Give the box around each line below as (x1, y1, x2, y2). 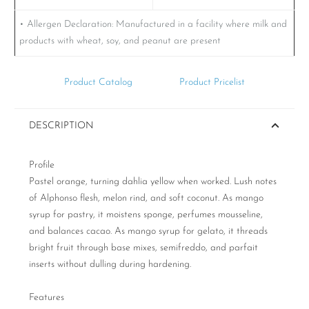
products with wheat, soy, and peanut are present (19, 36, 221, 47)
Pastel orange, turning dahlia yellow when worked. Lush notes (29, 176, 277, 187)
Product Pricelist (179, 77, 245, 88)
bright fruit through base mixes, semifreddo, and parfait (29, 242, 258, 253)
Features (29, 292, 64, 303)
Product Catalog (64, 77, 133, 88)
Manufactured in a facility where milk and (115, 19, 287, 30)
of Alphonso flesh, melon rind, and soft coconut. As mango (29, 192, 263, 203)
